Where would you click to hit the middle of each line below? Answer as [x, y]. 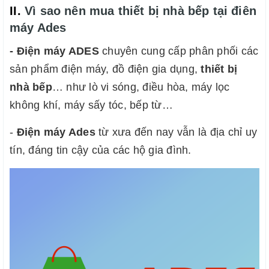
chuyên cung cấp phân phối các [179, 51]
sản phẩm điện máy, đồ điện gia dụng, [105, 69]
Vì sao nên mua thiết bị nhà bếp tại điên [141, 11]
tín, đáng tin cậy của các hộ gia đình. [101, 150]
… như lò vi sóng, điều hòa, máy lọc [141, 87]
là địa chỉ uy [227, 132]
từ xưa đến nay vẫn [145, 132]
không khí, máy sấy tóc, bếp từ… [91, 105]
